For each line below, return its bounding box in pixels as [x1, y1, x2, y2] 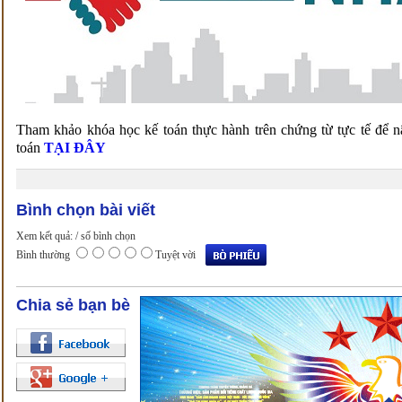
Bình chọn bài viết [16, 201, 155, 219]
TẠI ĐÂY [44, 140, 106, 155]
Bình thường [16, 249, 70, 261]
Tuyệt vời [155, 249, 196, 261]
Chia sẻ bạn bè [16, 296, 130, 314]
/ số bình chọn [75, 230, 135, 242]
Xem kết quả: [16, 230, 75, 242]
